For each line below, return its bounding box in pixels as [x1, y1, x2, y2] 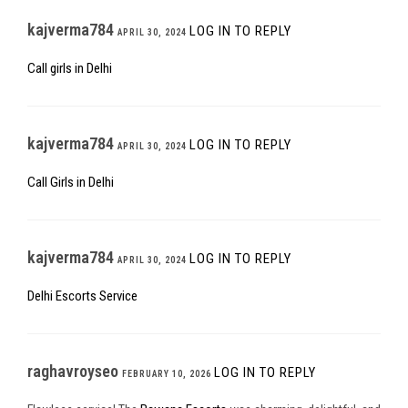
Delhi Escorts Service [27, 288, 138, 305]
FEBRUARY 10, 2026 [122, 369, 211, 380]
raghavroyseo [27, 362, 122, 382]
